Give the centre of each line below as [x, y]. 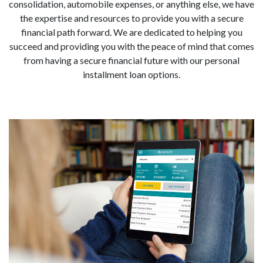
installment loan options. [131, 74]
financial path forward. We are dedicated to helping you [131, 32]
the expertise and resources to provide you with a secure [131, 18]
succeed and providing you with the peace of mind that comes [131, 46]
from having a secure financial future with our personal [131, 60]
